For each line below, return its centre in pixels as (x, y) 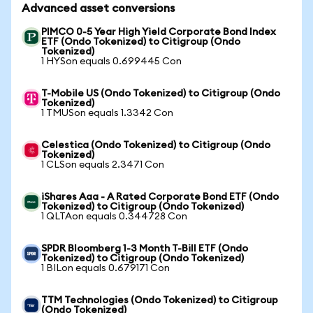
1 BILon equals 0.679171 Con (105, 268)
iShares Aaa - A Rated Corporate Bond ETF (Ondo (160, 197)
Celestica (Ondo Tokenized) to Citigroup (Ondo (156, 145)
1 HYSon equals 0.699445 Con (111, 61)
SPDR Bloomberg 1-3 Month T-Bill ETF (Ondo (145, 249)
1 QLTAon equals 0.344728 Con (114, 217)
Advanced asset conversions (98, 8)
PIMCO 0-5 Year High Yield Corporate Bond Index (159, 32)
